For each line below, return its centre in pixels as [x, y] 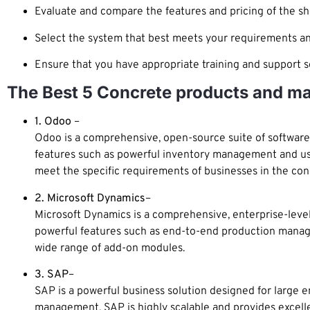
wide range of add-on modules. [110, 248]
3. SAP [52, 275]
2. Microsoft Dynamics [90, 198]
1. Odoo [53, 122]
